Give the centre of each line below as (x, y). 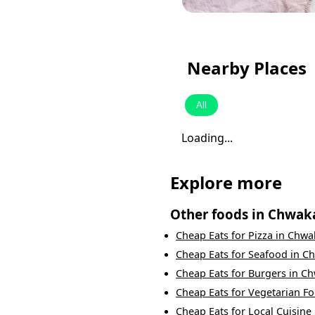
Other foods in (219, 214)
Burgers (267, 274)
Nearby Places (247, 67)
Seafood (268, 255)
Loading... (207, 138)
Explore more (226, 183)
